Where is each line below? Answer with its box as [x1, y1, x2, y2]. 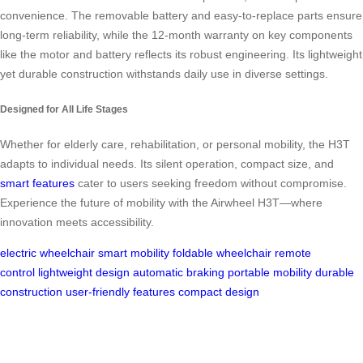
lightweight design [38, 266, 130, 280]
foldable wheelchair [173, 246, 271, 260]
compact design [178, 285, 259, 299]
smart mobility [98, 246, 169, 260]
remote [275, 246, 311, 260]
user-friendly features [66, 285, 175, 299]
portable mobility [228, 266, 312, 280]
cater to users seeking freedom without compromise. [75, 177, 347, 190]
